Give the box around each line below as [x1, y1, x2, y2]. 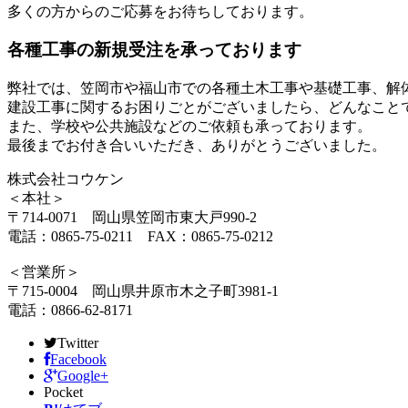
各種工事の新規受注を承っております [7, 40, 301, 60]
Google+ [57, 368, 108, 383]
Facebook [50, 352, 107, 367]
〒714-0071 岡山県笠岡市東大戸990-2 [7, 209, 257, 225]
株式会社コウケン [7, 171, 124, 187]
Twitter [57, 335, 98, 351]
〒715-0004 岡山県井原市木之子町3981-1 [7, 283, 279, 299]
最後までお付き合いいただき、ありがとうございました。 [7, 138, 386, 153]
